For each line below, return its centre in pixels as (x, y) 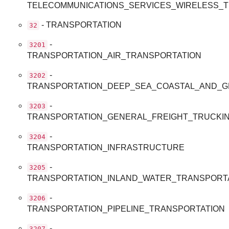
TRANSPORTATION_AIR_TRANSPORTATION (114, 55)
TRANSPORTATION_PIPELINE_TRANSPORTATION (126, 209)
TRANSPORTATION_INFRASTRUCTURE (106, 147)
